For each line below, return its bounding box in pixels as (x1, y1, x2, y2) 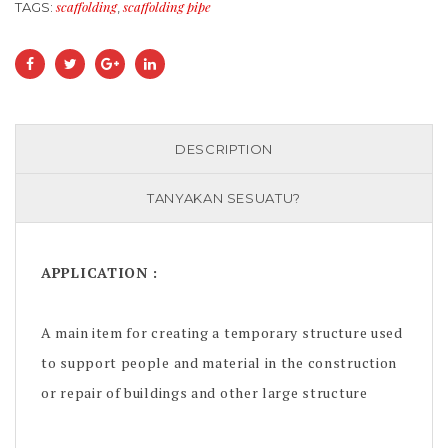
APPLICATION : (41, 263, 159, 282)
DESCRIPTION (174, 141, 274, 157)
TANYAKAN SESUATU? (146, 190, 302, 206)
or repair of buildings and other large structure (41, 383, 368, 402)
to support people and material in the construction (41, 353, 398, 372)
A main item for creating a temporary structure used (41, 323, 403, 342)
